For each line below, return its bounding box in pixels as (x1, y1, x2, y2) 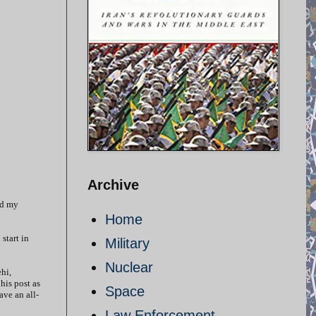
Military (105, 236, 150, 251)
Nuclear (105, 260, 153, 275)
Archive (87, 177, 139, 193)
